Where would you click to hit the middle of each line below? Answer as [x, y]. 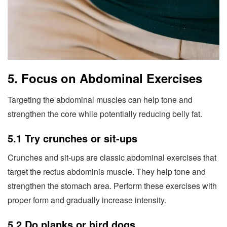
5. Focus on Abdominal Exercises [105, 78]
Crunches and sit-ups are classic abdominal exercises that [112, 157]
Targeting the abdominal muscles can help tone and [100, 99]
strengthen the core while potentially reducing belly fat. [105, 113]
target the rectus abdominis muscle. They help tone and [107, 171]
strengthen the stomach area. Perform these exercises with [112, 185]
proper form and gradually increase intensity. [87, 200]
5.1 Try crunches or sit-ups [72, 138]
